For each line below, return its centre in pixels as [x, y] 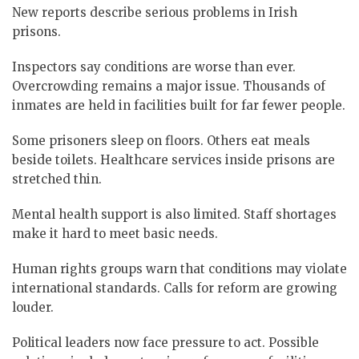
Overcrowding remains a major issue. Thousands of [169, 86]
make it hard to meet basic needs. [115, 233]
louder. [33, 307]
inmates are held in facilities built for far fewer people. [179, 105]
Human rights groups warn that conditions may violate [179, 268]
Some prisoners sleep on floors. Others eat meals [161, 140]
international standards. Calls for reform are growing [175, 288]
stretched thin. [57, 179]
